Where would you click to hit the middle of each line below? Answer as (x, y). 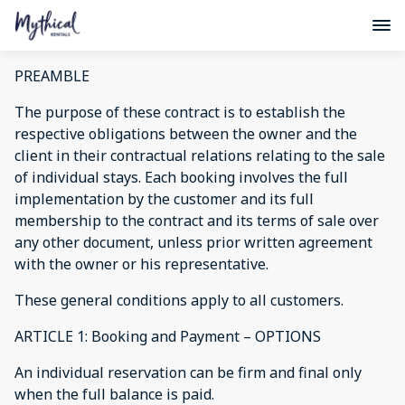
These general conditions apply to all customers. (183, 300)
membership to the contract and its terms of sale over (197, 221)
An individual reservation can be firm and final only (188, 372)
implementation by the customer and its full (164, 199)
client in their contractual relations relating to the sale (200, 155)
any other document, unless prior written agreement (193, 242)
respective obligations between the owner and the (186, 134)
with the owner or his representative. (141, 264)
